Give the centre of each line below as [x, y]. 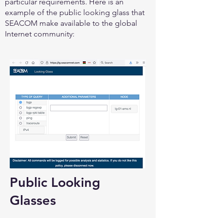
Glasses [33, 200]
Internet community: [40, 34]
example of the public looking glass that [75, 12]
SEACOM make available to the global [71, 23]
